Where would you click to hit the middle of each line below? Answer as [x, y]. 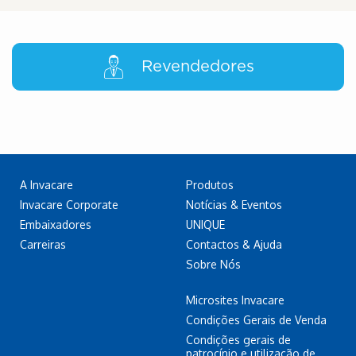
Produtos [210, 185]
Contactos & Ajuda [234, 244]
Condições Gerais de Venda [256, 320]
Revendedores [198, 67]
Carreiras [43, 244]
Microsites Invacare [235, 300]
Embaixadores [56, 224]
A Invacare [46, 185]
